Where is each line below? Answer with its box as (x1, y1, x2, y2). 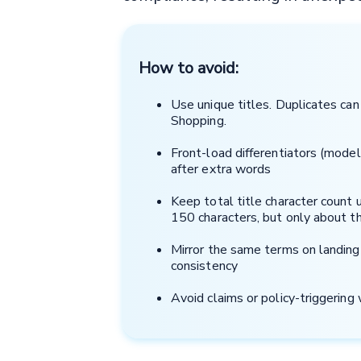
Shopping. (171, 112, 226, 131)
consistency (171, 257, 238, 276)
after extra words (171, 160, 272, 179)
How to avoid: (139, 57, 239, 80)
